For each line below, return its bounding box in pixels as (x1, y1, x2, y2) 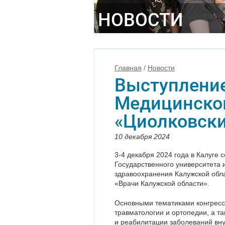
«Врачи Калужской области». (115, 179, 209, 187)
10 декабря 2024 (115, 133, 170, 141)
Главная (115, 64, 142, 72)
